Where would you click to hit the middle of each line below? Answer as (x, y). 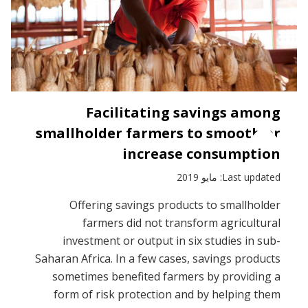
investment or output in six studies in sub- (172, 240)
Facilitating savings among (183, 112)
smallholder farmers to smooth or (158, 133)
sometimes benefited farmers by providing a (166, 276)
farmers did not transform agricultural (181, 222)
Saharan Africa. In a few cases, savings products (158, 258)
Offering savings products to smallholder (175, 205)
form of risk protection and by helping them (167, 294)
